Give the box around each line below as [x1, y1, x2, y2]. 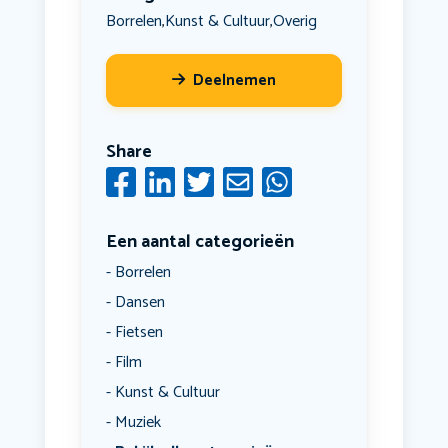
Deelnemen [192, 68, 276, 94]
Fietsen [114, 319, 163, 347]
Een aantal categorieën [105, 227, 294, 258]
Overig [272, 7, 317, 35]
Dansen [114, 289, 165, 317]
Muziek [114, 409, 161, 437]
